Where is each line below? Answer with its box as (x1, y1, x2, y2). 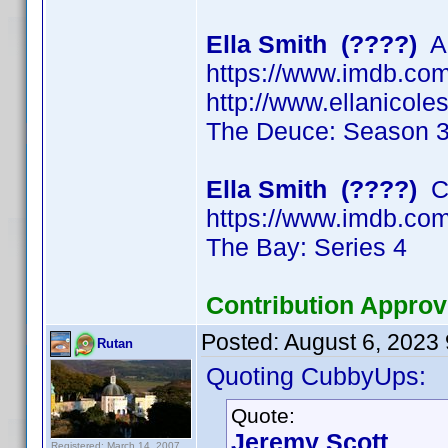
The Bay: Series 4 (206, 233, 407, 261)
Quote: (231, 404, 295, 427)
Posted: (201, 329, 284, 355)
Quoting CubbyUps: (206, 362, 426, 390)
